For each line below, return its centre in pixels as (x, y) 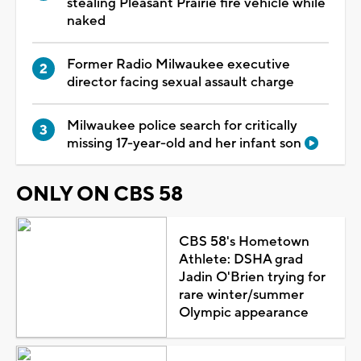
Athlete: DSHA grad (241, 259)
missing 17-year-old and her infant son (186, 143)
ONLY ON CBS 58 (100, 194)
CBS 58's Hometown (244, 241)
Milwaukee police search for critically (182, 125)
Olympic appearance (243, 312)
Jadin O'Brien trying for (252, 277)
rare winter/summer (241, 295)
